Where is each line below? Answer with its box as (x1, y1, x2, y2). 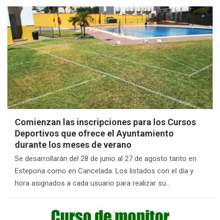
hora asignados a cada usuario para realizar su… (15, 179, 170, 188)
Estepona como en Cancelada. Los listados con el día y (15, 166, 193, 175)
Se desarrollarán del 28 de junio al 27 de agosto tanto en (15, 154, 196, 163)
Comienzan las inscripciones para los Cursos (15, 117, 196, 127)
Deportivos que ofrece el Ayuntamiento (15, 128, 174, 138)
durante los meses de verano (15, 139, 132, 150)
